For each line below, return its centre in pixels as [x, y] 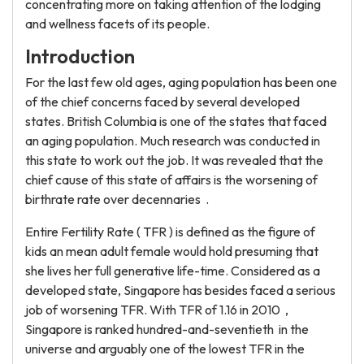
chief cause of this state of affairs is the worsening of [171, 180]
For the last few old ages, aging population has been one [181, 82]
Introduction [80, 56]
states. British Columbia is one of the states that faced [176, 121]
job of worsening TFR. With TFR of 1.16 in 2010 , [157, 310]
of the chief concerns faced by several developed [162, 102]
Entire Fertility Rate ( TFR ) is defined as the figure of [170, 232]
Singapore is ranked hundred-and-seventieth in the [167, 329]
